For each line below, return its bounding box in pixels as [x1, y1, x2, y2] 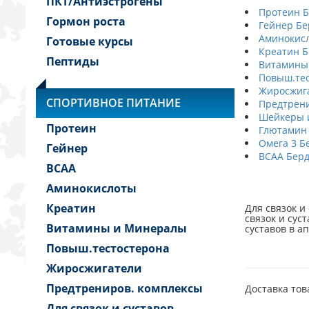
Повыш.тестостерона [46, 241, 170, 256]
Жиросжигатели [46, 261, 142, 276]
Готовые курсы [46, 34, 133, 49]
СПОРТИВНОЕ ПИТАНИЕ [46, 95, 181, 110]
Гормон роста [46, 14, 126, 29]
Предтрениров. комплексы [46, 281, 203, 296]
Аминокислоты [46, 181, 137, 196]
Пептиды [46, 54, 99, 69]
